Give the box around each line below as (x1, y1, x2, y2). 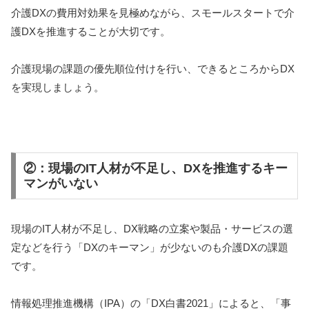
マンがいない (23, 177, 98, 191)
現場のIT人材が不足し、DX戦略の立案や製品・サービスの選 (11, 223, 293, 235)
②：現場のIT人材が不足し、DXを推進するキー (23, 161, 288, 176)
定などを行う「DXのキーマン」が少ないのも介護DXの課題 (11, 241, 288, 254)
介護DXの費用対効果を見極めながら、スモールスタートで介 (11, 7, 295, 19)
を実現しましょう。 (11, 81, 104, 94)
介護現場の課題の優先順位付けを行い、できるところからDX (11, 63, 295, 75)
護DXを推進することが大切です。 (11, 26, 170, 38)
